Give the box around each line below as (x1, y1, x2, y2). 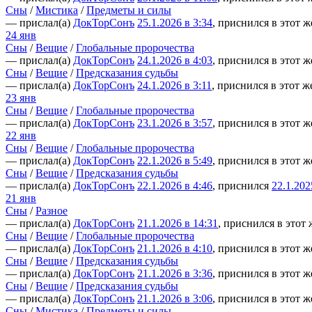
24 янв (6, 29, 36, 41)
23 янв (6, 91, 36, 104)
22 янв (6, 129, 36, 141)
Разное (36, 204, 68, 217)
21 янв (6, 192, 36, 204)
